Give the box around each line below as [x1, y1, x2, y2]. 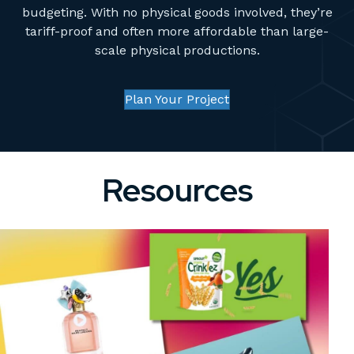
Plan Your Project [125, 92, 229, 107]
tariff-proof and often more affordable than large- [25, 24, 329, 40]
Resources [101, 169, 253, 212]
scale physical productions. [94, 43, 260, 58]
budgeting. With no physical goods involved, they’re [21, 5, 333, 21]
